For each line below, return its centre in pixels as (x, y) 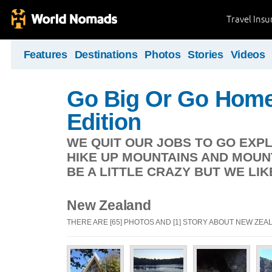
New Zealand (109, 205)
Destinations (106, 55)
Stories (206, 55)
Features (45, 55)
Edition (104, 122)
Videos (248, 55)
